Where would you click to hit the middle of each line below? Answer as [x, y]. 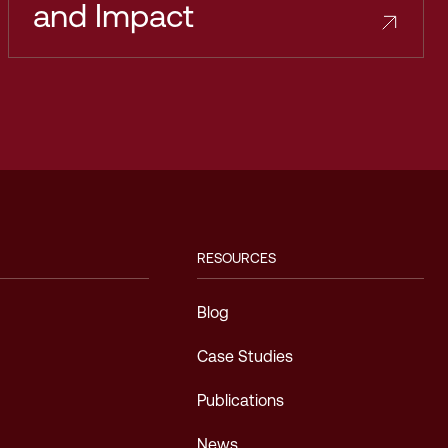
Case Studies [244, 356]
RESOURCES [236, 258]
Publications [240, 400]
